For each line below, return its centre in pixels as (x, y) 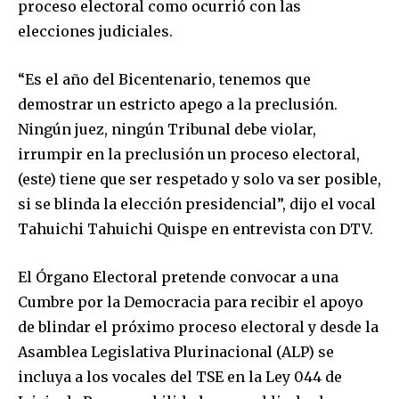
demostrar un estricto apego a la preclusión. (178, 104)
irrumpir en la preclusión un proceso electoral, (189, 154)
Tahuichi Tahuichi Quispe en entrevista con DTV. (195, 228)
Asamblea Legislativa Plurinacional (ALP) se (176, 351)
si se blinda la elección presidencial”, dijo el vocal (197, 204)
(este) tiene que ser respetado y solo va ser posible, (199, 179)
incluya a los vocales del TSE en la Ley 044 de (180, 376)
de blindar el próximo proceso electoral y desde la (198, 326)
